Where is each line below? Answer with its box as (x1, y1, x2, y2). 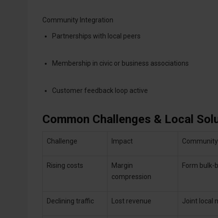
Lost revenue (111, 197, 151, 205)
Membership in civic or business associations (52, 59, 189, 67)
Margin (111, 161, 133, 169)
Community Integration (42, 16, 113, 24)
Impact (111, 137, 133, 145)
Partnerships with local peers (52, 32, 141, 40)
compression (111, 172, 151, 181)
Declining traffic (47, 197, 94, 205)
